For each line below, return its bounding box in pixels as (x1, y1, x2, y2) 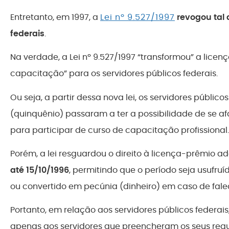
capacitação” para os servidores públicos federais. (10, 67, 218, 80)
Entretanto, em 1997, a (10, 11, 100, 23)
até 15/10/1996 (10, 164, 69, 176)
